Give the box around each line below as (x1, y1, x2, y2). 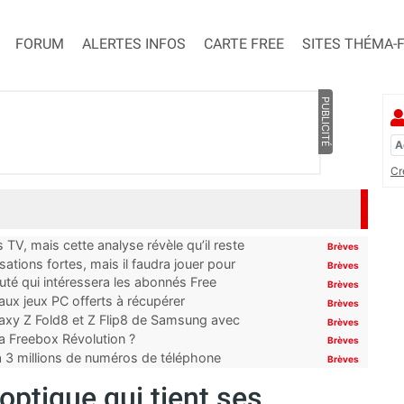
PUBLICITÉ (318, 96, 332, 148)
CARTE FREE (204, 35, 284, 53)
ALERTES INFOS (82, 35, 186, 53)
